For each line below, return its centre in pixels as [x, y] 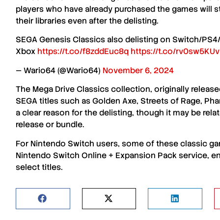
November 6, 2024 [138, 70]
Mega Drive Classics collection [91, 89]
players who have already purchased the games [107, 9]
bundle [69, 125]
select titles [38, 167]
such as [75, 101]
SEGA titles [37, 101]
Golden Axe [114, 101]
